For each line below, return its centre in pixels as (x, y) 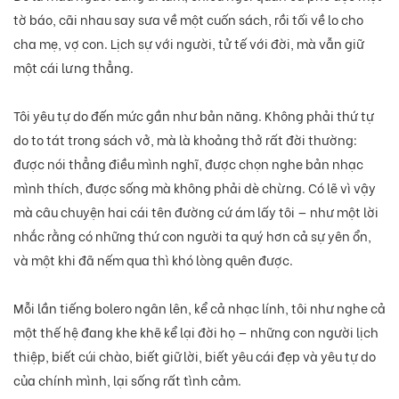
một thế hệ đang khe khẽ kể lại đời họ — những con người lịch (196, 331)
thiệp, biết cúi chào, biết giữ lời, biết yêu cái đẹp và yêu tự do (195, 355)
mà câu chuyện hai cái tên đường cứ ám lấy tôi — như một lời (196, 211)
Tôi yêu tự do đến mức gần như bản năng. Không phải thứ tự (194, 115)
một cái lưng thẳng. (73, 67)
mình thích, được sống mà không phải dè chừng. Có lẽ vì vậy (195, 187)
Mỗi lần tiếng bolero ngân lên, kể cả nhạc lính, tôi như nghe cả (199, 307)
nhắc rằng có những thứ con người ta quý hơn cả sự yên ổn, (192, 235)
